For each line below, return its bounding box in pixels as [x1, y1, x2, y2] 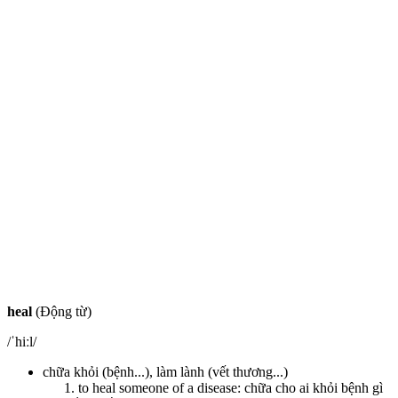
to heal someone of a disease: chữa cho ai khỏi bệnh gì [78, 379, 383, 395]
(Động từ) [32, 303, 92, 319]
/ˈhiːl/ [7, 333, 36, 349]
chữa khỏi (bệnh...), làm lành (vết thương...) [43, 363, 288, 379]
